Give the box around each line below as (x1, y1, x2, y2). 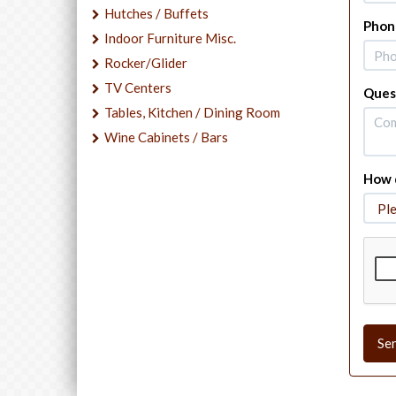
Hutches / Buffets (104, 4, 209, 21)
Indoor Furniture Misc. (104, 29, 236, 46)
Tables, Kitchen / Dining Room (104, 103, 280, 120)
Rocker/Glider (104, 54, 187, 71)
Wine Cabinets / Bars (104, 128, 228, 145)
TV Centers (104, 79, 171, 95)
